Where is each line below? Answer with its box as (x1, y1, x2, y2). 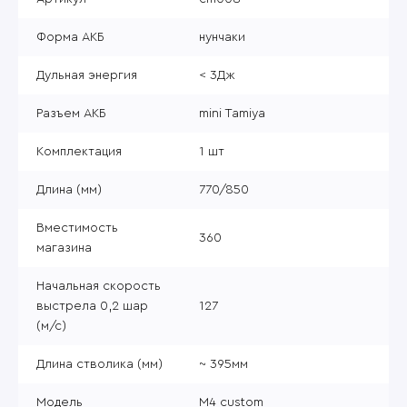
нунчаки (199, 30, 245, 44)
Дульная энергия (36, 68, 137, 82)
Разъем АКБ (36, 106, 106, 120)
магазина (36, 241, 92, 254)
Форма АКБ (36, 30, 104, 44)
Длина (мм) (36, 183, 102, 196)
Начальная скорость (36, 279, 161, 293)
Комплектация (36, 144, 122, 158)
